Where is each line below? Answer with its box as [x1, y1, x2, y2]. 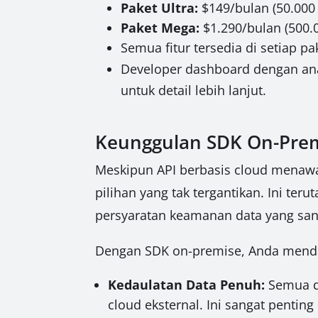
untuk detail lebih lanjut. [121, 81, 267, 99]
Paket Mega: [121, 18, 200, 36]
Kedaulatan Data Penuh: [108, 275, 265, 293]
